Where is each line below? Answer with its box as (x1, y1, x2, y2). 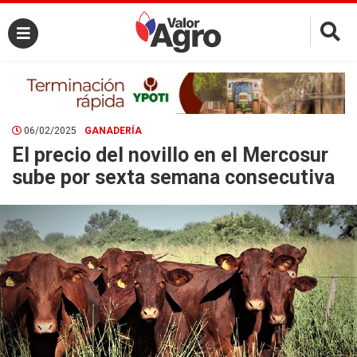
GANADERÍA (84, 124, 142, 136)
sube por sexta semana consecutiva (12, 165, 335, 189)
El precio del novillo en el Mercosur (12, 143, 328, 167)
